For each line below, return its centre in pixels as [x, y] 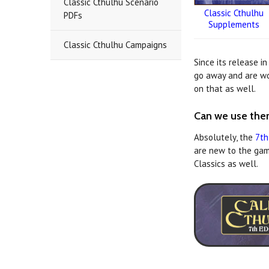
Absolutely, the [225, 137]
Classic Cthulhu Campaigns [115, 45]
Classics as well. [226, 163]
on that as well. [225, 88]
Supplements [234, 24]
